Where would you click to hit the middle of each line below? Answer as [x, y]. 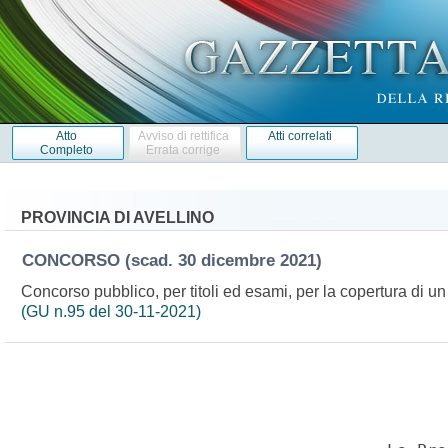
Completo [66, 149]
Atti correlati [300, 135]
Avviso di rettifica [183, 135]
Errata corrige [183, 149]
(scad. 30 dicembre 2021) [228, 260]
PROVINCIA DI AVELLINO [117, 217]
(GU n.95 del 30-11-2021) [110, 311]
